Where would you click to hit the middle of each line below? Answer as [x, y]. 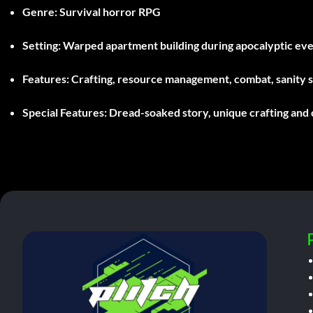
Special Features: [65, 112]
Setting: [42, 45]
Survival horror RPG [109, 11]
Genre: [40, 11]
